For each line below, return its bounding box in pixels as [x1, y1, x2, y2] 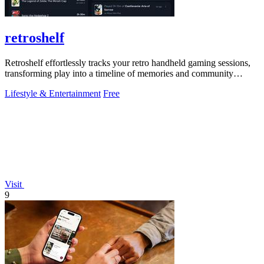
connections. [5, 79, 51, 90]
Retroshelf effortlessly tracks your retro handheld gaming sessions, [5, 58, 250, 68]
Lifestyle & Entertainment [5, 88, 101, 99]
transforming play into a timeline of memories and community [5, 68, 233, 79]
